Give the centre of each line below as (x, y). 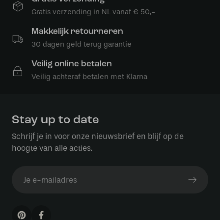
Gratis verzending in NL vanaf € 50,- (93, 12)
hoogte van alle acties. (52, 148)
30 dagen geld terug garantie (82, 44)
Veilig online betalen (72, 64)
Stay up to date (55, 120)
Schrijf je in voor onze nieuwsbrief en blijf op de (98, 136)
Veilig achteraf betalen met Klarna (89, 77)
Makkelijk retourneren (77, 32)
